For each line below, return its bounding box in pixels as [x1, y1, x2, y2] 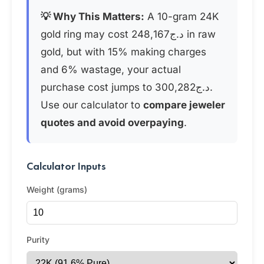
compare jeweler [143, 99, 225, 111]
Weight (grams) [27, 184, 87, 194]
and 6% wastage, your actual [41, 64, 181, 75]
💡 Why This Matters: [41, 11, 144, 22]
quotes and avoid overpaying [41, 117, 184, 128]
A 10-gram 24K [144, 11, 219, 22]
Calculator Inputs [27, 159, 106, 173]
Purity [27, 235, 49, 245]
